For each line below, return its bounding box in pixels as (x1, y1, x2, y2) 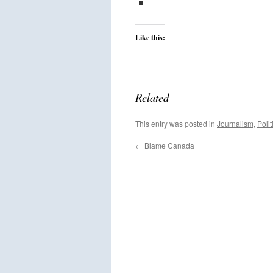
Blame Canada (143, 140, 194, 151)
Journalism (217, 118, 253, 129)
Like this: (135, 32, 165, 43)
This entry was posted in (135, 118, 217, 129)
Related (135, 90, 169, 105)
